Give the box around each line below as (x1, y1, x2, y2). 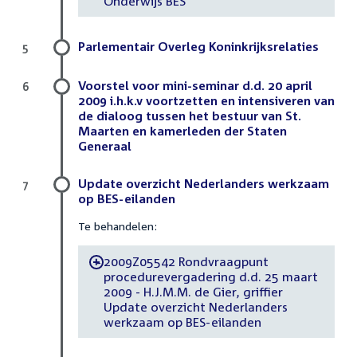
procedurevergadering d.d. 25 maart (103, 269, 318, 284)
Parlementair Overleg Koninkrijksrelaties (78, 39, 319, 54)
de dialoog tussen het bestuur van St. (78, 108, 301, 124)
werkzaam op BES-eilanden (103, 314, 261, 329)
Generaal (78, 139, 131, 154)
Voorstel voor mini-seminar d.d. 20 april (78, 78, 312, 93)
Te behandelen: (78, 219, 157, 233)
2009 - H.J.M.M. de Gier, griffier (103, 284, 283, 299)
